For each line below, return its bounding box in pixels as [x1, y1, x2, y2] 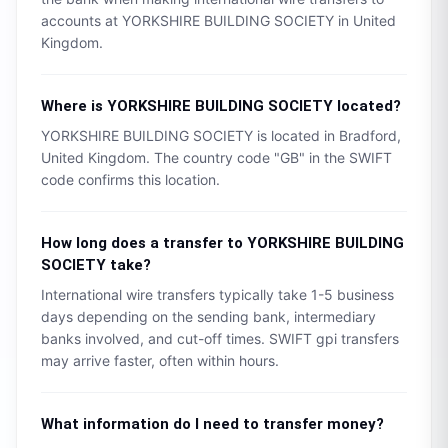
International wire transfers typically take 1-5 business [41, 286, 394, 303]
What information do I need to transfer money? [41, 415, 384, 433]
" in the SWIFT [299, 149, 392, 166]
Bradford [339, 127, 397, 144]
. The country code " [146, 149, 280, 166]
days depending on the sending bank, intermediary [41, 308, 376, 325]
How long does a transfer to [41, 234, 247, 252]
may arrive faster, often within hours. [41, 352, 279, 369]
